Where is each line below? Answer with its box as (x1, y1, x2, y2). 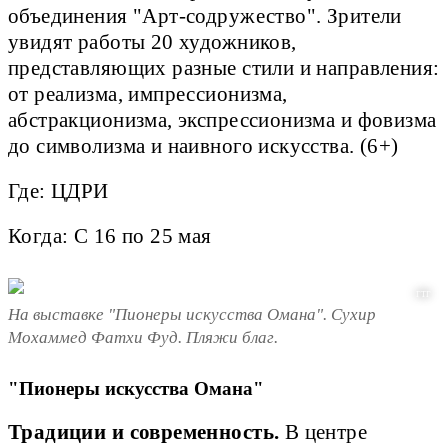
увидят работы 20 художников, (8, 30, 297, 53)
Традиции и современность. (8, 420, 280, 443)
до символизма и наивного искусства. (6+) (8, 134, 405, 157)
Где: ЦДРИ (8, 179, 115, 202)
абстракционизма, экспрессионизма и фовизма (8, 108, 437, 131)
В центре (279, 420, 368, 443)
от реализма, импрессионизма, (8, 82, 288, 105)
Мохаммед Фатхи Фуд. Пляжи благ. (8, 328, 278, 348)
